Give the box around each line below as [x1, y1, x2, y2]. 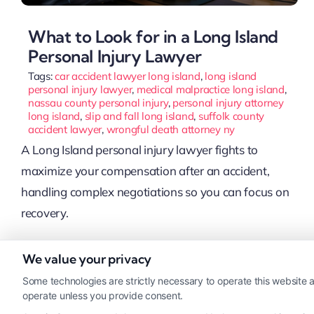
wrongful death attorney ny [106, 123, 235, 137]
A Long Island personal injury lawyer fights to [20, 142, 259, 158]
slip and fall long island [84, 109, 194, 123]
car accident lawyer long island [55, 69, 200, 83]
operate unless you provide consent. [22, 289, 184, 301]
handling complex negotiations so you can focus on [20, 184, 289, 200]
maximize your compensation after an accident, [20, 163, 270, 179]
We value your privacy [22, 251, 152, 267]
